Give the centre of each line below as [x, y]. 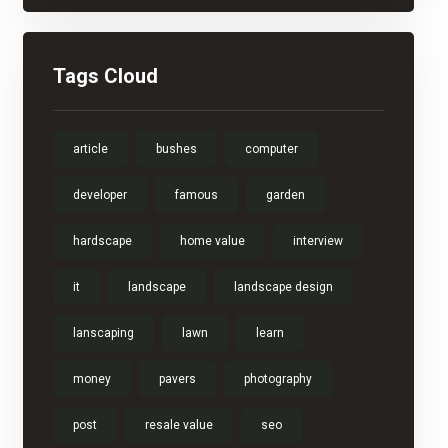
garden [285, 195]
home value [212, 241]
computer [271, 149]
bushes [176, 149]
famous [196, 195]
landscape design [283, 287]
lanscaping [103, 333]
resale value [178, 425]
